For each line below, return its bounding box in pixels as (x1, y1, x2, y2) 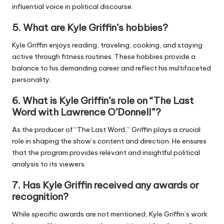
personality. (12, 74, 51, 84)
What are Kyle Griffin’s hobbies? (23, 21, 168, 33)
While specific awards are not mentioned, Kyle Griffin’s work (12, 209, 207, 219)
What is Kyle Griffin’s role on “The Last (22, 94, 194, 106)
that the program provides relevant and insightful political (12, 147, 200, 157)
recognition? (12, 190, 68, 203)
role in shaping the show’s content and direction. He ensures (12, 136, 206, 145)
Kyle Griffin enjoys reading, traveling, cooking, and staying (12, 40, 202, 49)
